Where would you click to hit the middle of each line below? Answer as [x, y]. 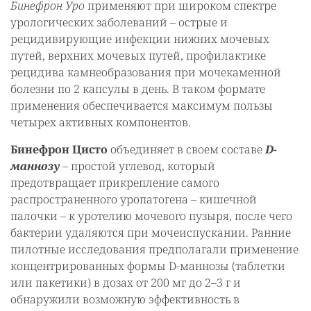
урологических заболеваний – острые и [119, 22]
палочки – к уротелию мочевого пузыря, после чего [151, 216]
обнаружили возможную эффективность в [125, 299]
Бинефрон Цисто [60, 149]
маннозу [36, 166]
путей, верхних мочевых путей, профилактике [138, 55]
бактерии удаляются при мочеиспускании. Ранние [151, 232]
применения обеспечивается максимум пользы [142, 105]
